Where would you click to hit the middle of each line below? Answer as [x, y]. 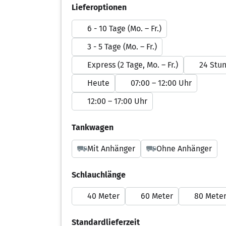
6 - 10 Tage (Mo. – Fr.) [124, 29]
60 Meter [157, 196]
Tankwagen [93, 127]
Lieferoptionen [99, 7]
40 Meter [103, 196]
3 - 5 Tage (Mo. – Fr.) [122, 47]
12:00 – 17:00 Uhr [117, 101]
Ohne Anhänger [184, 149]
